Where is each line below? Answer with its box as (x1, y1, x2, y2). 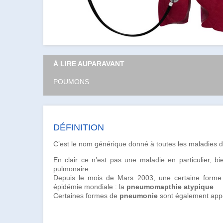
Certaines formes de (53, 191, 119, 200)
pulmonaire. (53, 164, 91, 173)
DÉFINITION (53, 122, 104, 132)
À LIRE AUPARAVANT (53, 60, 124, 68)
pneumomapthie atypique (126, 182, 214, 191)
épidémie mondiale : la (53, 182, 126, 191)
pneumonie (119, 191, 158, 200)
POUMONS (53, 78, 89, 86)
